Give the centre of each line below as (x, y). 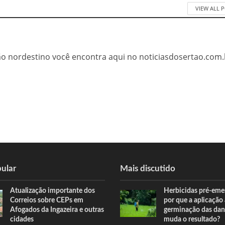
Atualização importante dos (53, 191)
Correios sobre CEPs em (47, 201)
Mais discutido (148, 169)
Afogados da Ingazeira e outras (57, 210)
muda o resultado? (192, 220)
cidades (22, 220)
